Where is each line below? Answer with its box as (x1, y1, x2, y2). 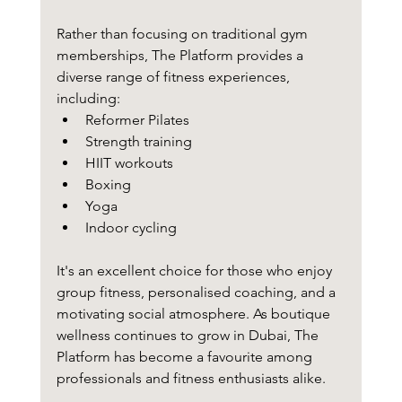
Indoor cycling (84, 219, 177, 237)
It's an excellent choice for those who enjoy (56, 262, 336, 280)
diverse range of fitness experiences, (56, 68, 293, 86)
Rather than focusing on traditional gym (56, 25, 311, 43)
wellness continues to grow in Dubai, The (56, 327, 322, 345)
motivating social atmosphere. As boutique (56, 305, 334, 323)
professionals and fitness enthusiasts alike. (56, 370, 326, 388)
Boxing (84, 176, 131, 194)
